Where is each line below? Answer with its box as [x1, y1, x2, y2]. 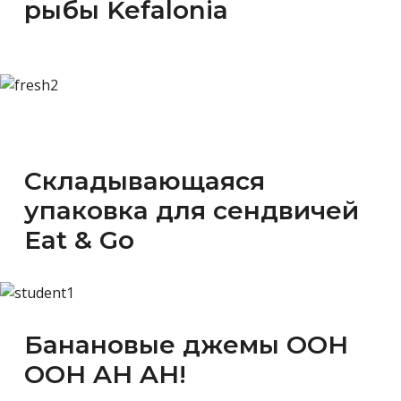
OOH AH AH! [24, 358, 186, 389]
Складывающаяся [24, 165, 265, 196]
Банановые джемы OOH [24, 328, 348, 360]
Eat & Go [24, 224, 134, 255]
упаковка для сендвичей [24, 194, 359, 226]
